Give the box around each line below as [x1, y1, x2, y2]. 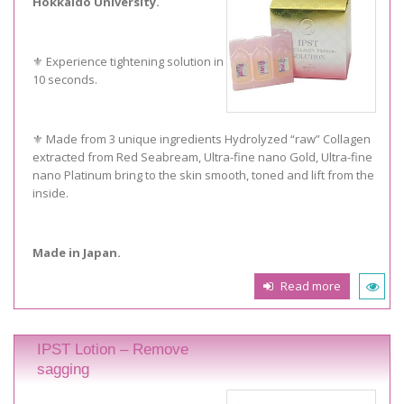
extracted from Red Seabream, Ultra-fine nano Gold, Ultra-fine [32, 149, 372, 166]
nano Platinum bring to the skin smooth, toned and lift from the [32, 167, 374, 184]
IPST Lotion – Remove [37, 340, 188, 358]
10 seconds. [32, 71, 97, 88]
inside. [32, 185, 69, 202]
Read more [280, 278, 341, 295]
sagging [37, 360, 89, 378]
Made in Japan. [32, 244, 121, 262]
